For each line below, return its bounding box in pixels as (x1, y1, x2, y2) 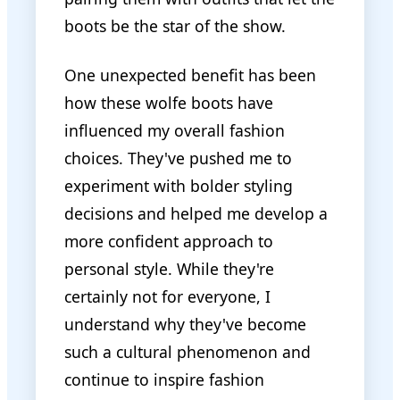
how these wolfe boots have (64, 91, 273, 113)
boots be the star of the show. (64, 14, 286, 37)
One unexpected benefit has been (64, 63, 316, 86)
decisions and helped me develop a (64, 202, 328, 224)
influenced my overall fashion (64, 119, 285, 141)
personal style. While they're (64, 257, 274, 279)
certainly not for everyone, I (64, 285, 271, 307)
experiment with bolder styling (64, 174, 293, 196)
